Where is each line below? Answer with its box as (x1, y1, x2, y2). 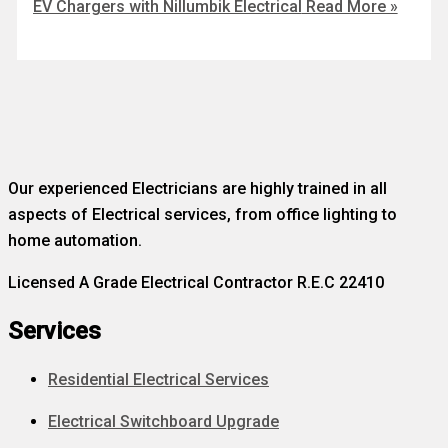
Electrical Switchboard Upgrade (48, 411, 279, 431)
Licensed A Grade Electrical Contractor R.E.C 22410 (8, 272, 384, 292)
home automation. (8, 230, 142, 250)
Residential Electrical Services (48, 369, 269, 389)
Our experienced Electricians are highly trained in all (8, 178, 387, 198)
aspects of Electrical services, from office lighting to (8, 204, 397, 224)
